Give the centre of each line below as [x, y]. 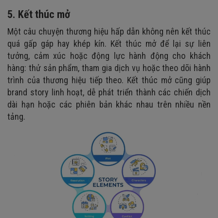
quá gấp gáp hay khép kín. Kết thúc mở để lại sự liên [109, 43]
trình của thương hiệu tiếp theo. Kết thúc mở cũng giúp [109, 80]
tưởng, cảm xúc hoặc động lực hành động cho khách [109, 55]
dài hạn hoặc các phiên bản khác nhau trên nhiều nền [109, 104]
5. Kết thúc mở [39, 14]
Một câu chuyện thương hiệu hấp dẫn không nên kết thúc [109, 31]
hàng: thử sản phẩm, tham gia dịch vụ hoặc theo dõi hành [109, 68]
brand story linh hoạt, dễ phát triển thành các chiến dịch [109, 92]
